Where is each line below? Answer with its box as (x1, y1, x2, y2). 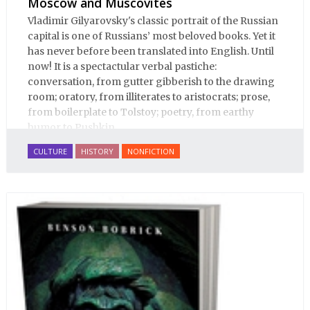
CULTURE (33, 145, 67, 156)
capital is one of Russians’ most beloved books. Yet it (28, 30, 275, 43)
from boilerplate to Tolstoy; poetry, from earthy (28, 106, 254, 119)
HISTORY (81, 145, 113, 156)
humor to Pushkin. (28, 121, 119, 134)
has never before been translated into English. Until (28, 45, 274, 58)
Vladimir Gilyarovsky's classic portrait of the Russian (28, 15, 278, 28)
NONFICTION (127, 145, 174, 156)
